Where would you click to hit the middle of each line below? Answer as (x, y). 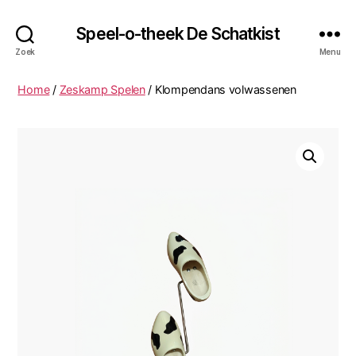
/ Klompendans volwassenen (221, 89)
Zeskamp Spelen (102, 89)
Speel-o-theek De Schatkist (178, 33)
